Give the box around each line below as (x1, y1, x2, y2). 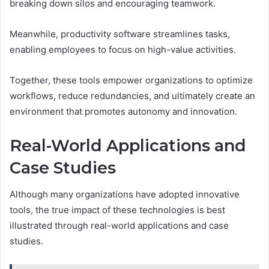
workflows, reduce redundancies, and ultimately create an (10, 89, 255, 101)
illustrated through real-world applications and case (10, 220, 229, 232)
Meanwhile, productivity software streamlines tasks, (10, 28, 230, 40)
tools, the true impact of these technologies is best (10, 204, 225, 216)
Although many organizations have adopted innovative (10, 189, 240, 201)
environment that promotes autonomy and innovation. (10, 105, 237, 117)
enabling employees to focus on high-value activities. (10, 43, 236, 55)
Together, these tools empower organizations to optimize (10, 74, 253, 86)
